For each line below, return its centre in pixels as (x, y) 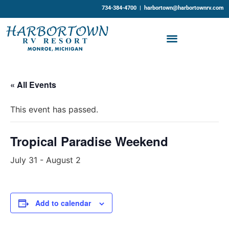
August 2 (63, 160)
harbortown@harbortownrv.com (184, 8)
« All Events (33, 85)
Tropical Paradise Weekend (89, 141)
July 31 (24, 160)
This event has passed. (54, 110)
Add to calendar (63, 203)
